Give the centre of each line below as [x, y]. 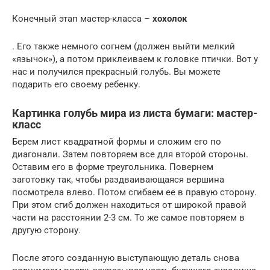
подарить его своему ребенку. [76, 84]
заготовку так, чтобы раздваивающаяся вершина [118, 179]
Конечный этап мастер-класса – [82, 18]
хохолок [170, 18]
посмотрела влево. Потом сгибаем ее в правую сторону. [134, 192]
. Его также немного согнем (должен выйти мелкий [124, 46]
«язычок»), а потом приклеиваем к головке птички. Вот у [135, 59]
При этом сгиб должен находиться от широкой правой [129, 205]
